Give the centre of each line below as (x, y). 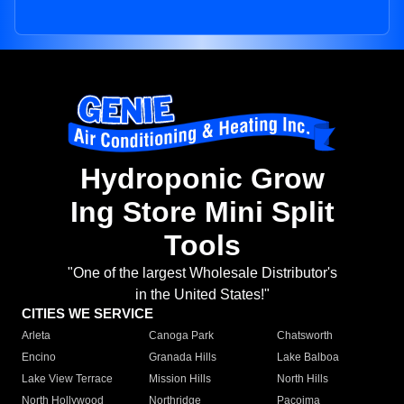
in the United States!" (202, 295)
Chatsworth (304, 336)
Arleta (36, 336)
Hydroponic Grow (202, 179)
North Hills (302, 379)
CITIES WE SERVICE (87, 314)
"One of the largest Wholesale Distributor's (202, 273)
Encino (39, 358)
